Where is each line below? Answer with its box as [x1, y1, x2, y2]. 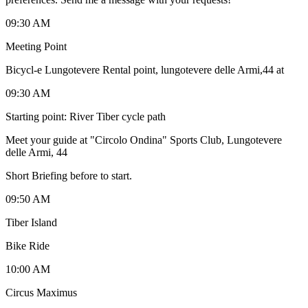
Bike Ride [5, 239, 49, 252]
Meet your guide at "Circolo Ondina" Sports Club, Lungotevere [5, 133, 282, 146]
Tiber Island [5, 216, 57, 228]
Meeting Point [5, 40, 67, 52]
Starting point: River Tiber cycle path [5, 110, 166, 122]
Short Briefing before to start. [5, 169, 132, 181]
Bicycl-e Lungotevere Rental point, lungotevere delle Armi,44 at [5, 63, 284, 76]
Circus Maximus [5, 286, 77, 298]
